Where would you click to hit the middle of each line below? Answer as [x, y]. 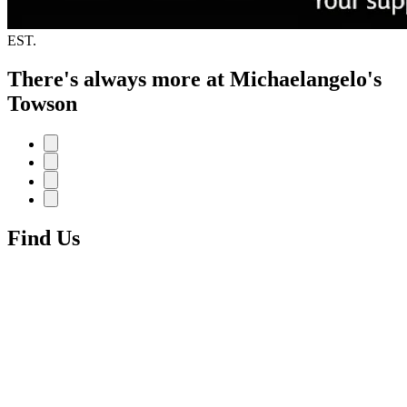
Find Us [44, 238]
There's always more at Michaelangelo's [194, 79]
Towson [42, 103]
